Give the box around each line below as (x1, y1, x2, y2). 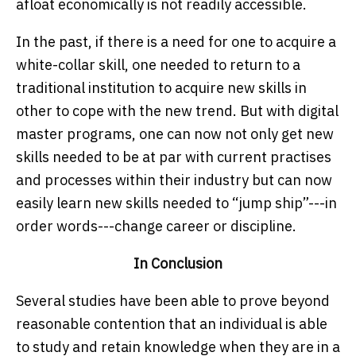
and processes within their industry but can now (16, 171, 332, 190)
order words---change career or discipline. (16, 217, 296, 236)
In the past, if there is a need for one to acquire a (16, 33, 336, 52)
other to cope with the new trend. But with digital (16, 102, 339, 121)
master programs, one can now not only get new (16, 125, 334, 144)
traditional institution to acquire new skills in (16, 79, 307, 98)
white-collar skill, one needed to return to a (16, 56, 300, 75)
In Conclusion (133, 254, 222, 273)
